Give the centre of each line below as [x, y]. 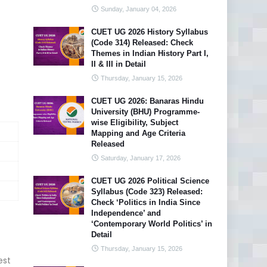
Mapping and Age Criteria [138, 133]
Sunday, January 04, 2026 [139, 9]
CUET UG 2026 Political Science [150, 181]
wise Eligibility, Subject [135, 122]
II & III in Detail [119, 64]
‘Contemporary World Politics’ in [152, 224]
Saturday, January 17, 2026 [141, 158]
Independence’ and [126, 213]
